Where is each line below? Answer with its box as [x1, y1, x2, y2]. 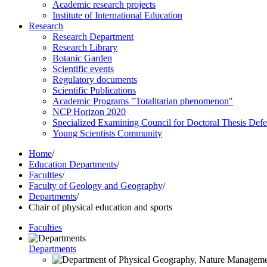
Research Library [52, 42, 117, 52]
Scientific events [52, 64, 114, 74]
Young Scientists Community [52, 128, 162, 138]
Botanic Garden [52, 53, 112, 63]
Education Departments [29, 159, 117, 169]
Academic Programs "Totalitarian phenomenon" [52, 96, 233, 106]
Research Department [52, 32, 133, 42]
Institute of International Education [52, 10, 182, 20]
